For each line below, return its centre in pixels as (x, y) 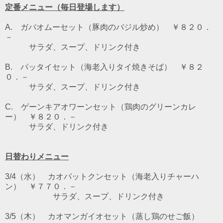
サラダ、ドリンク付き (57, 126)
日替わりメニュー (37, 156)
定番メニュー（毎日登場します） (65, 7)
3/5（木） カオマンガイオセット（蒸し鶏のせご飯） (106, 216)
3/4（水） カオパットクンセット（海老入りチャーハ (102, 176)
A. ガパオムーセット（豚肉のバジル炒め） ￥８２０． (108, 27)
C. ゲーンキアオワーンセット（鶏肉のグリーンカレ (101, 107)
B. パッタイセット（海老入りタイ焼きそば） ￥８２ (104, 67)
